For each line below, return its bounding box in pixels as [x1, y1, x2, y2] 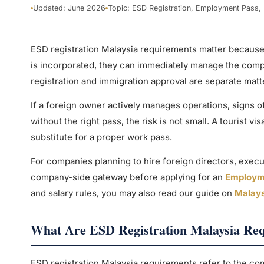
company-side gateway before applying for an [30, 171, 225, 183]
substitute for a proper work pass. [30, 131, 172, 143]
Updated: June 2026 [32, 4, 105, 13]
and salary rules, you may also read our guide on [30, 187, 235, 199]
